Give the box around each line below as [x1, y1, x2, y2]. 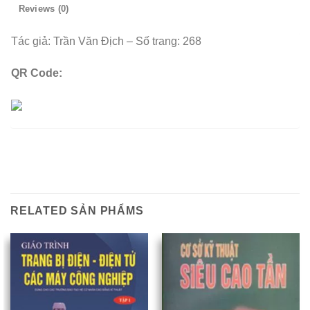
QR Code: [11, 66, 62, 79]
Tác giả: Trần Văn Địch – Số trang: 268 [11, 35, 201, 48]
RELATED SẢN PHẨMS [10, 205, 144, 217]
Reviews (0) [18, 3, 69, 15]
